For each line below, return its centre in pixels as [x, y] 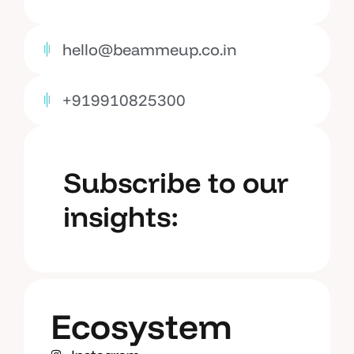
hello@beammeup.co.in [149, 49]
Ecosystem [141, 326]
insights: [121, 216]
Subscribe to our [176, 182]
